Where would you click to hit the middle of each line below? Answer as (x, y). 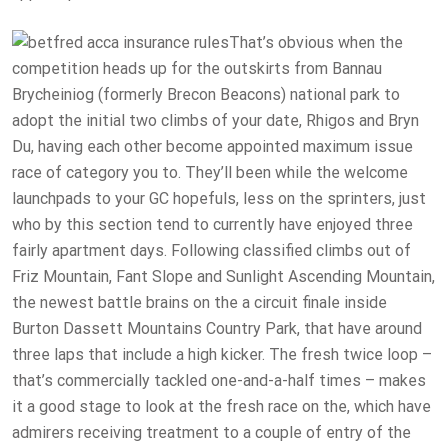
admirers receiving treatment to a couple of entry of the (211, 433)
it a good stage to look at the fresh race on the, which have (221, 407)
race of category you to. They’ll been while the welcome (210, 173)
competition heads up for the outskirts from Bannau (197, 69)
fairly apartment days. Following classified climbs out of (211, 251)
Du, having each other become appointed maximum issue (212, 147)
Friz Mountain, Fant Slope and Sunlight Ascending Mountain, (223, 277)
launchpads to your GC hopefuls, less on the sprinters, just (219, 199)
